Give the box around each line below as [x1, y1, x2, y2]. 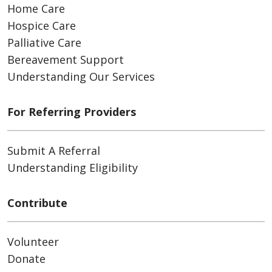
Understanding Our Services [7, 69, 155, 84]
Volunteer [7, 234, 59, 249]
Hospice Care [7, 18, 76, 33]
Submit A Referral [7, 143, 100, 158]
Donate [7, 251, 46, 266]
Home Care [7, 1, 65, 16]
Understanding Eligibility [7, 160, 138, 175]
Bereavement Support [7, 52, 124, 67]
